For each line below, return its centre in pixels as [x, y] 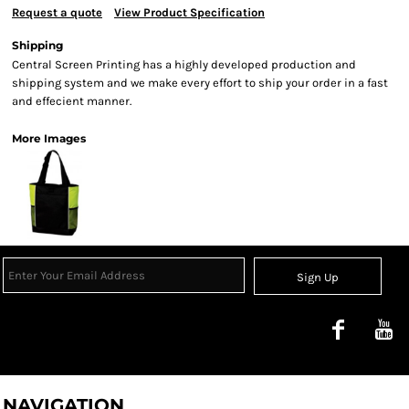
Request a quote [57, 12]
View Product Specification [189, 12]
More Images [49, 138]
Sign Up [318, 278]
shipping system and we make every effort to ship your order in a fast [200, 83]
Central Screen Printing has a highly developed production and [184, 64]
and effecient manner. [72, 101]
